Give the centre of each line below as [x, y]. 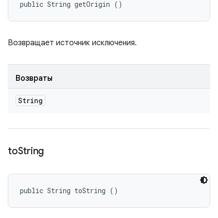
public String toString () [69, 191]
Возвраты [34, 78]
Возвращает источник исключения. [72, 43]
